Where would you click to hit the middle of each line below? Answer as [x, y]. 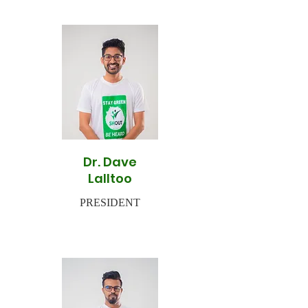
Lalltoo [110, 178]
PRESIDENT [110, 202]
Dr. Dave [110, 162]
